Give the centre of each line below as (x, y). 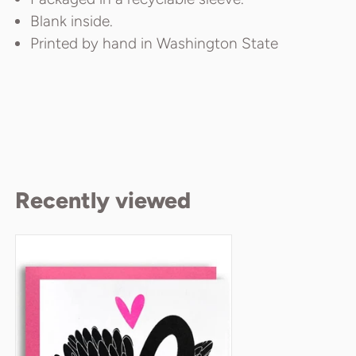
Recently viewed (103, 201)
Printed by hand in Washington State (154, 44)
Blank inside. (72, 21)
